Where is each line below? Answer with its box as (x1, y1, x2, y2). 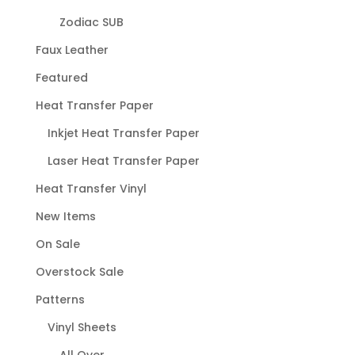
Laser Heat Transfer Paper (47, 152, 200, 169)
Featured (35, 69, 88, 86)
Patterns (35, 291, 85, 307)
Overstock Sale (35, 263, 124, 280)
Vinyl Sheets (47, 319, 116, 335)
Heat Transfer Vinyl (35, 180, 147, 197)
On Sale (35, 235, 80, 252)
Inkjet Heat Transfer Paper (47, 124, 200, 141)
